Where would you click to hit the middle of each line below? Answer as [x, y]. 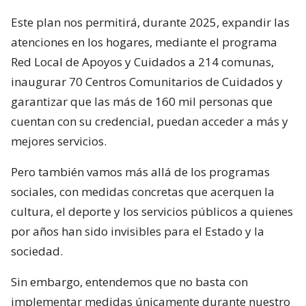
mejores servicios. [59, 141]
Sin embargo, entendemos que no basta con [129, 281]
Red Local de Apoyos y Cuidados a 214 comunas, [142, 61]
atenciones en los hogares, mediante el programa [144, 42]
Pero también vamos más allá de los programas [140, 171]
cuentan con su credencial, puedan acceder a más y [150, 121]
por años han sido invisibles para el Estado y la [138, 231]
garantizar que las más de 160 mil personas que [142, 101]
